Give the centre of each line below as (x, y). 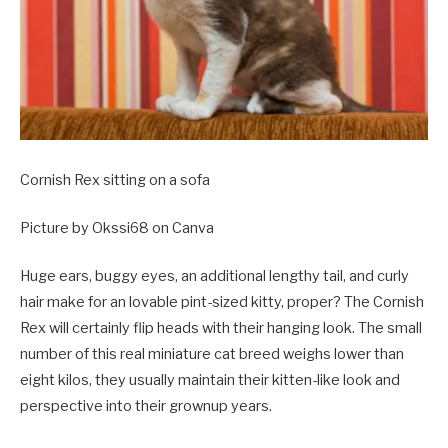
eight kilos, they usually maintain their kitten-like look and (210, 380)
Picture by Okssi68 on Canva (117, 227)
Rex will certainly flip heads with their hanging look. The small (221, 328)
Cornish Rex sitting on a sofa (115, 179)
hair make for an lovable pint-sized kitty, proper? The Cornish (222, 302)
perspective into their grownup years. (146, 406)
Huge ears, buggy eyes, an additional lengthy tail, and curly (214, 276)
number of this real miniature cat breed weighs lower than (212, 354)
